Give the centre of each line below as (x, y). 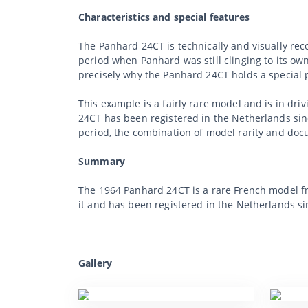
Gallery (95, 263)
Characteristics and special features (164, 16)
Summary (102, 161)
